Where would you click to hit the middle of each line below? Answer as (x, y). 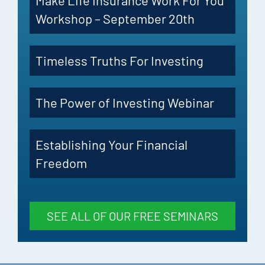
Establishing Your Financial (112, 145)
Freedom (61, 163)
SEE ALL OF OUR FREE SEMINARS (132, 216)
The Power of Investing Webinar (125, 103)
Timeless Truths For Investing (119, 61)
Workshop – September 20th (115, 19)
